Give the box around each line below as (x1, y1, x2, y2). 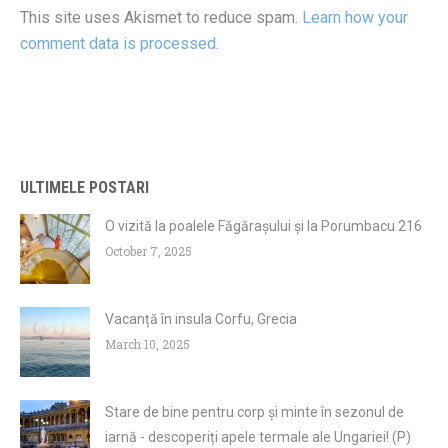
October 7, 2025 (105, 242, 192, 259)
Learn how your (302, 7, 408, 27)
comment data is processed (20, 33, 216, 53)
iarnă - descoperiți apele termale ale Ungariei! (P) (105, 428, 411, 445)
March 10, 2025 (105, 335, 190, 352)
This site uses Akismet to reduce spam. (20, 7, 302, 27)
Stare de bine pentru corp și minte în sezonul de (105, 403, 404, 420)
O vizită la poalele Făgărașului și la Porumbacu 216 (105, 217, 422, 234)
